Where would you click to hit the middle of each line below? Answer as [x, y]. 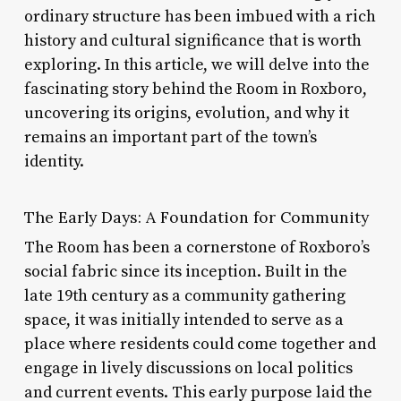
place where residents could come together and [200, 344]
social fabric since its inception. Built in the [185, 271]
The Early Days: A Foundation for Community [196, 217]
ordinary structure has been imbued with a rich [200, 16]
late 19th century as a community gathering [184, 295]
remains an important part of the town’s [170, 137]
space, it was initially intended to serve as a [183, 320]
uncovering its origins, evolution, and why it [186, 113]
